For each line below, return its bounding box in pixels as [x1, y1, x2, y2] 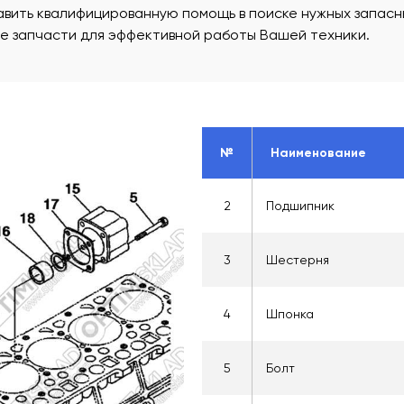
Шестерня [266, 252, 329, 267]
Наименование [271, 145, 366, 161]
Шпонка [266, 307, 314, 321]
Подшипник [266, 198, 335, 213]
